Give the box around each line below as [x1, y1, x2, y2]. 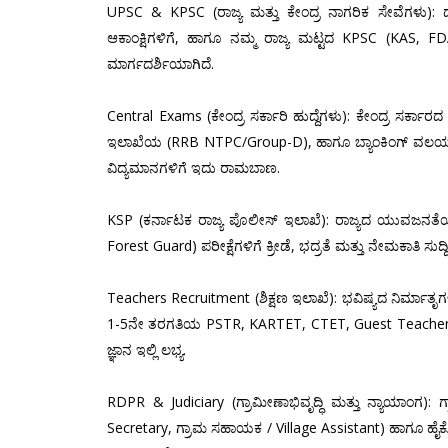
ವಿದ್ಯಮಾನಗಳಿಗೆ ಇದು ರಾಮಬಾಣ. [107, 158, 280, 177]
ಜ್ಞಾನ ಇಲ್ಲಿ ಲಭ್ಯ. [107, 340, 186, 359]
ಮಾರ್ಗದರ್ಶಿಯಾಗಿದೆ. [107, 54, 214, 73]
